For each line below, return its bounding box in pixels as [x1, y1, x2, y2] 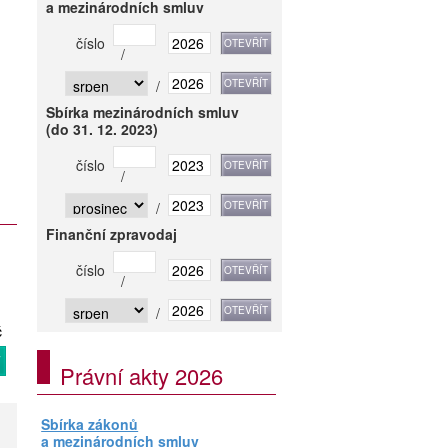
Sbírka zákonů [41, 414, 139, 434]
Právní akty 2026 [60, 360, 223, 391]
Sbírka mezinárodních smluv [46, 102, 240, 122]
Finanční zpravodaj [46, 224, 178, 244]
